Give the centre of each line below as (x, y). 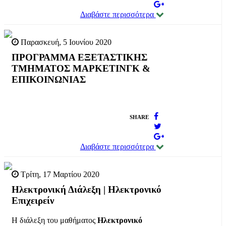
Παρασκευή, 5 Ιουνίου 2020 (65, 42)
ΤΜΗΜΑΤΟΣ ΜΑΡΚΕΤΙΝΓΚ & (81, 69)
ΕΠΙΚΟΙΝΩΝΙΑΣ (49, 80)
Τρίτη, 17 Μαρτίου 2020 (59, 174)
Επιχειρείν (33, 200)
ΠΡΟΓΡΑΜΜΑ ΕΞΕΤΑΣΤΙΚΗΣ (79, 58)
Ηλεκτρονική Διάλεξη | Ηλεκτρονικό (87, 189)
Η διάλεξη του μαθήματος (54, 220)
